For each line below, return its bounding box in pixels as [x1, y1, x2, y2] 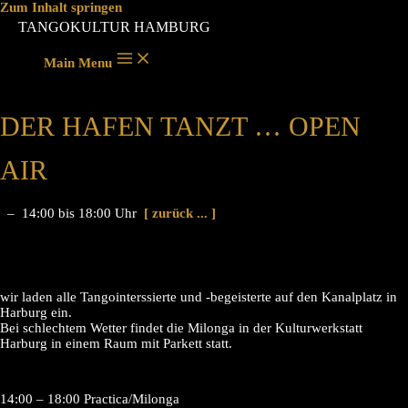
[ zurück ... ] [137, 205, 216, 220]
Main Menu [44, 56, 112, 70]
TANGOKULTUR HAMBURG [18, 19, 210, 35]
